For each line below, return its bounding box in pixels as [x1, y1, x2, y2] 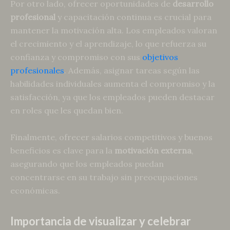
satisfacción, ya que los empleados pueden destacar [10, 91, 215, 102]
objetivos [142, 51, 178, 62]
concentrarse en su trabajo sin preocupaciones [10, 171, 198, 182]
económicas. [10, 185, 60, 196]
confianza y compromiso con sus [10, 51, 142, 62]
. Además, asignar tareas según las [64, 65, 200, 75]
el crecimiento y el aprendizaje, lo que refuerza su [10, 38, 206, 49]
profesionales [10, 65, 64, 75]
